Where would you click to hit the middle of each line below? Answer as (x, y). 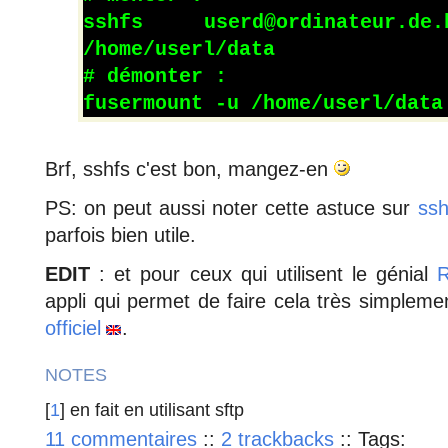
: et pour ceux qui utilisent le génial (263, 274)
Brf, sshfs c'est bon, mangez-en (189, 168)
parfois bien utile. (120, 234)
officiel (72, 328)
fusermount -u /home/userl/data (263, 104)
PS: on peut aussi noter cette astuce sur (231, 207)
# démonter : (155, 77)
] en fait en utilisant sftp (151, 409)
